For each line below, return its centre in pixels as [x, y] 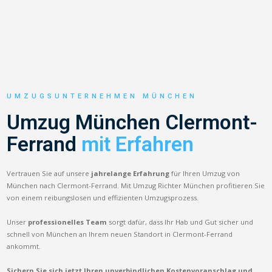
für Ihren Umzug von [205, 173]
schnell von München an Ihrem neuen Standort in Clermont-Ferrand [120, 234]
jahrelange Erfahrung [131, 173]
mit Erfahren [138, 144]
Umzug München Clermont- [132, 122]
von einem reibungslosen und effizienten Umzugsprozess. [103, 197]
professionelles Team [68, 222]
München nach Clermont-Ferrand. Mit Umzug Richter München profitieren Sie [136, 185]
